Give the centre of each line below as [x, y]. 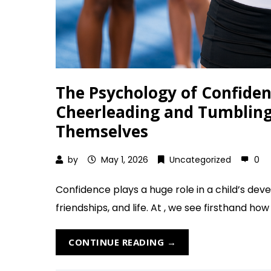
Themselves [102, 131]
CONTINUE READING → [122, 242]
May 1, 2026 [125, 160]
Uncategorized [200, 160]
